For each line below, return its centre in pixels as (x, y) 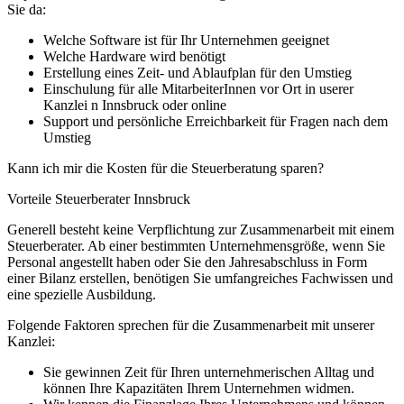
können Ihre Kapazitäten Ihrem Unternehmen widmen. (199, 388)
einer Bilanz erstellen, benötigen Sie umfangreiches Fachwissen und (200, 278)
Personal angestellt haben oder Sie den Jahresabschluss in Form (187, 262)
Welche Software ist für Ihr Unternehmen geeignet (186, 40)
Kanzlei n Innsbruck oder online (135, 105)
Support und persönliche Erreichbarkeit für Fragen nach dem (216, 121)
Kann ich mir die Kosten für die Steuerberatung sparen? (165, 168)
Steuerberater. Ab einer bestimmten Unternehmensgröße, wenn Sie (196, 245)
